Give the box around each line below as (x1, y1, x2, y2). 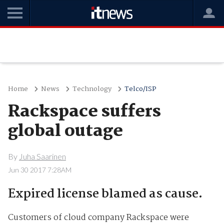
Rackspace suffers (7, 98, 161, 125)
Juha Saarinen (18, 151, 66, 161)
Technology (72, 83, 111, 94)
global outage (7, 118, 123, 145)
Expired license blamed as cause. (7, 184, 202, 204)
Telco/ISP (124, 83, 156, 94)
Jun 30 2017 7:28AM (7, 165, 71, 174)
